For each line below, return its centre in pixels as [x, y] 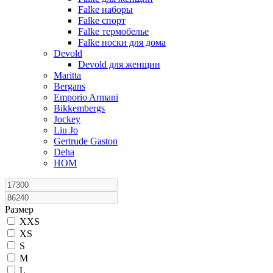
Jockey [67, 119]
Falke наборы [105, 9]
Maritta [67, 75]
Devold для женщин [119, 64]
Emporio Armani [86, 97]
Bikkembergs [79, 108]
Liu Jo [66, 130]
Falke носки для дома [122, 42]
